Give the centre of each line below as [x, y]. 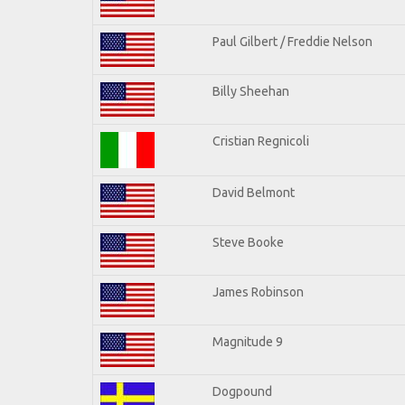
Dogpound [242, 391]
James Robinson [258, 292]
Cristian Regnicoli [261, 141]
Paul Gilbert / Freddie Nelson [292, 41]
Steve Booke [248, 242]
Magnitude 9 [248, 341]
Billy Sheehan [251, 91]
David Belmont [254, 192]
